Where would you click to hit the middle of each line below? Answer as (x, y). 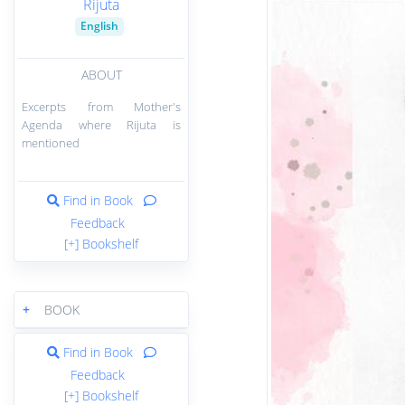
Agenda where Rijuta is (101, 124)
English (99, 26)
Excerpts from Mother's (101, 106)
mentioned (51, 142)
